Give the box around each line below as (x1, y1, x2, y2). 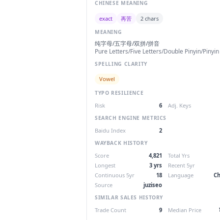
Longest (95, 162, 115, 169)
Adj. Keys (168, 102, 191, 110)
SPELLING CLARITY (95, 60, 147, 67)
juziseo (143, 181, 162, 189)
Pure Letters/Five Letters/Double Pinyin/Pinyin (95, 47, 219, 56)
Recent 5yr (168, 162, 195, 169)
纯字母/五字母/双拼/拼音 (95, 39, 160, 48)
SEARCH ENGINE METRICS (95, 114, 167, 121)
